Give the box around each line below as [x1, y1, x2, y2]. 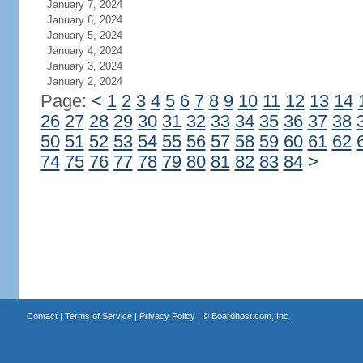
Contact [26, 311, 58, 321]
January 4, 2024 [46, 45, 122, 57]
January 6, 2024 [46, 14, 122, 26]
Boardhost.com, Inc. [211, 311, 291, 321]
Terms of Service [64, 311, 132, 321]
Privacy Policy [139, 311, 195, 321]
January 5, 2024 [46, 29, 122, 41]
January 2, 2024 [46, 75, 122, 88]
